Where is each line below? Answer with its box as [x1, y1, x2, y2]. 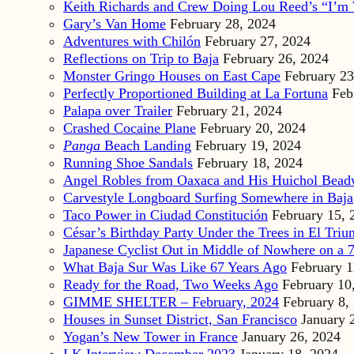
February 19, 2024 [195, 137, 301, 153]
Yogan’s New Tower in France [63, 329, 238, 345]
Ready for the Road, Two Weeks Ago [63, 277, 278, 292]
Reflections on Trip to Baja [63, 51, 219, 66]
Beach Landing [100, 137, 191, 153]
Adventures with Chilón [63, 33, 201, 49]
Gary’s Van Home [63, 16, 166, 32]
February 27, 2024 [205, 33, 311, 49]
